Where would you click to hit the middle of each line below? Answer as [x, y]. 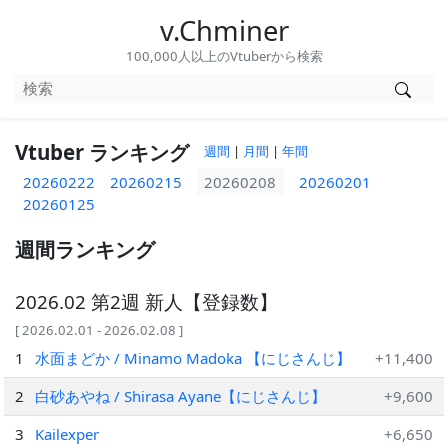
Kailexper [67, 434]
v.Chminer [224, 30]
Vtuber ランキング [102, 151]
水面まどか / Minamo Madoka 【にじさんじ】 [193, 358]
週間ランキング [85, 249]
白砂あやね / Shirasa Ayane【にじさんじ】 [181, 396]
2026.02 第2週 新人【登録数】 [146, 301]
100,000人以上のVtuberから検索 [224, 56]
